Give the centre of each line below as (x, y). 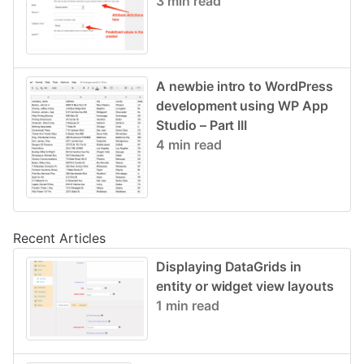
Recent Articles (60, 238)
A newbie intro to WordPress (245, 86)
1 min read (188, 305)
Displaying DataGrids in (229, 266)
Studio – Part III (202, 125)
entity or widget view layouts (245, 286)
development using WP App (242, 106)
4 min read (189, 145)
